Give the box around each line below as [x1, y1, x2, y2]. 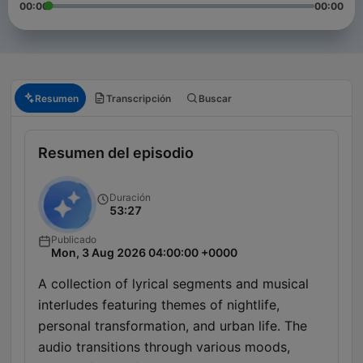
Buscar [199, 92, 232, 105]
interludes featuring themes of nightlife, [38, 297, 280, 314]
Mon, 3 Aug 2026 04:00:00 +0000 [51, 246, 237, 260]
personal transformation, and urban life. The [38, 318, 307, 335]
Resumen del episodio [38, 144, 194, 162]
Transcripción [106, 92, 171, 105]
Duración [109, 190, 151, 203]
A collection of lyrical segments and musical [38, 275, 309, 293]
